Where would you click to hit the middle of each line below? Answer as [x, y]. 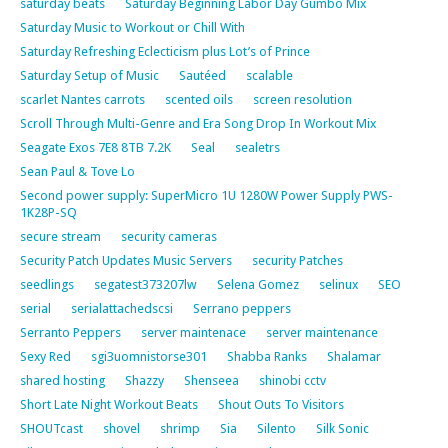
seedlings [47, 284]
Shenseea [211, 380]
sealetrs [257, 147]
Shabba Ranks [267, 356]
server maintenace [193, 332]
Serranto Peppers [70, 332]
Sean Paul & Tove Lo [77, 171]
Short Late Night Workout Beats [109, 404]
